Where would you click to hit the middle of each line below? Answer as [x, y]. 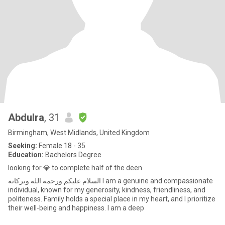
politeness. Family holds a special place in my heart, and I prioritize [112, 199]
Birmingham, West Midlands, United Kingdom [79, 133]
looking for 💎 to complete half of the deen [75, 168]
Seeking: [23, 146]
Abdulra [26, 118]
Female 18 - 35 [61, 146]
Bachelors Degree [73, 155]
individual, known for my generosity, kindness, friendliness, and [107, 190]
